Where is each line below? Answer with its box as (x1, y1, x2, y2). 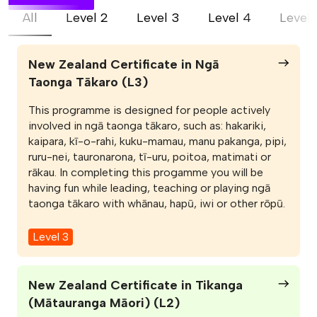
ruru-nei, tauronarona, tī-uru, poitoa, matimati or (28, 149, 271, 163)
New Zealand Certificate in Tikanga (28, 277, 243, 293)
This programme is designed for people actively (28, 103, 270, 117)
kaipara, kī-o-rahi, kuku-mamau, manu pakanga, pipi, (28, 134, 287, 148)
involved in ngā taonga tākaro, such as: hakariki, (28, 118, 266, 132)
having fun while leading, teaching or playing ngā (28, 180, 270, 195)
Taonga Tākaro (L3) (28, 74, 148, 90)
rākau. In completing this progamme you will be (28, 165, 263, 179)
